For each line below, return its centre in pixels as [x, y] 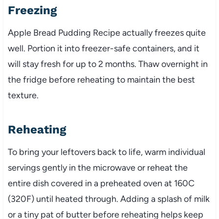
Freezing [32, 11]
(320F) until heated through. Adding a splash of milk [109, 199]
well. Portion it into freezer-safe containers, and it [103, 49]
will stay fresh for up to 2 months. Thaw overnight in [108, 64]
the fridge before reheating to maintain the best [101, 80]
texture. [23, 96]
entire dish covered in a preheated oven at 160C [101, 184]
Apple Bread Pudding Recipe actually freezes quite [107, 33]
